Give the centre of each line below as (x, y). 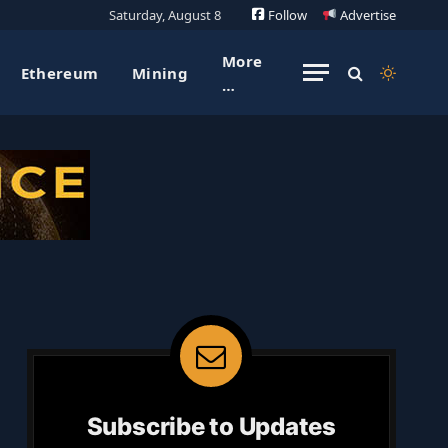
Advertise (366, 14)
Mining (160, 72)
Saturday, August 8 (165, 14)
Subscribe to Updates (211, 426)
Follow (286, 14)
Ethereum (59, 72)
